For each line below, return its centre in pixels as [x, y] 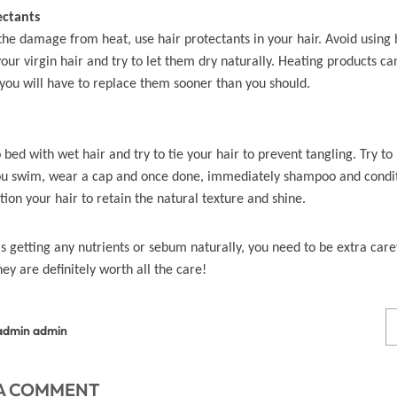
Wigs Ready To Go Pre [219, 78]
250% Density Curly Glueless [219, 57]
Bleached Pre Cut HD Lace [219, 100]
